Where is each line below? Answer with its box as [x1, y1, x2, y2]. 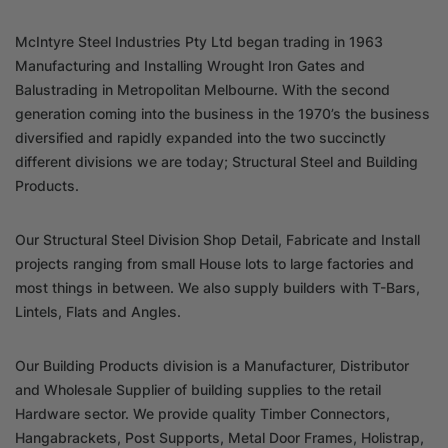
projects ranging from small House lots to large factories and [15, 254, 414, 272]
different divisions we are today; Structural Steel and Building [15, 152, 418, 170]
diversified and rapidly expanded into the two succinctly [15, 128, 386, 146]
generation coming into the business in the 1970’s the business [15, 104, 430, 122]
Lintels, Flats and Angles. [15, 302, 181, 320]
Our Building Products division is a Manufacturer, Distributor [15, 356, 409, 374]
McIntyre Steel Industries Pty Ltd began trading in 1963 [15, 32, 383, 50]
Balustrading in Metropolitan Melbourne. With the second [15, 80, 390, 98]
